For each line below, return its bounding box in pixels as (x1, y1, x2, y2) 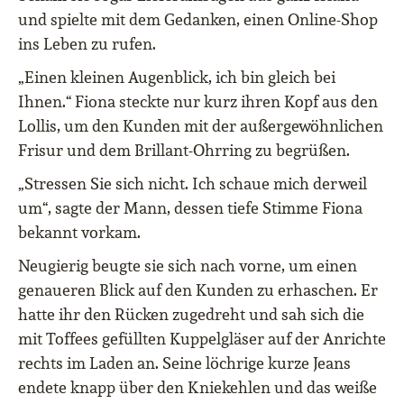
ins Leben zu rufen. (18, 33, 156, 55)
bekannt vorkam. (18, 222, 141, 243)
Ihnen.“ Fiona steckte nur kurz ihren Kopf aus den (18, 91, 378, 113)
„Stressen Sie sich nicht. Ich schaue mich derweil (18, 173, 367, 195)
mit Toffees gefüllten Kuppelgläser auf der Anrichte (18, 328, 386, 350)
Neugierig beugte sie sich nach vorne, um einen (18, 255, 357, 277)
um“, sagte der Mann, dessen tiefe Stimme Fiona (18, 197, 363, 219)
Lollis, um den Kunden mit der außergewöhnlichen (18, 115, 383, 137)
